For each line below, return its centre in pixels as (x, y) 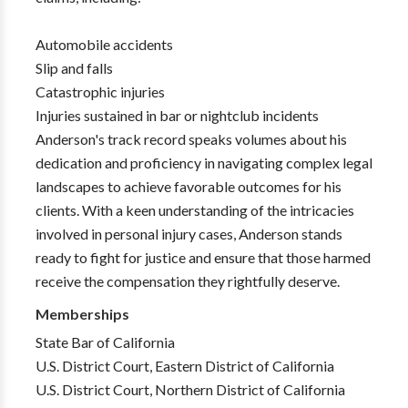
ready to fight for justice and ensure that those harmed (203, 257)
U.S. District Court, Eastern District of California (184, 366)
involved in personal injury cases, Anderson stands (189, 234)
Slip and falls (74, 68)
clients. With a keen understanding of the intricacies (194, 210)
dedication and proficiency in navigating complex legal (204, 163)
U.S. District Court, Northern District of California (190, 389)
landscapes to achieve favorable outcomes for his (188, 186)
